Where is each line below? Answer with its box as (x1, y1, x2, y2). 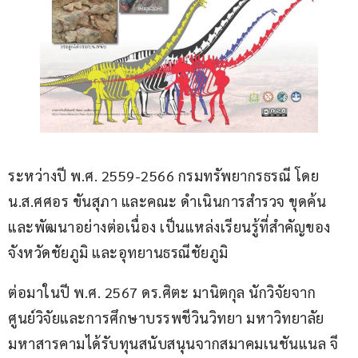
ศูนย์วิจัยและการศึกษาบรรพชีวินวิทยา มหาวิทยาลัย (8, 308, 324, 328)
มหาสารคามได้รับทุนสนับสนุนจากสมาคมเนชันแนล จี (8, 334, 338, 353)
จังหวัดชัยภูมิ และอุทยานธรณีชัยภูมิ (8, 243, 229, 262)
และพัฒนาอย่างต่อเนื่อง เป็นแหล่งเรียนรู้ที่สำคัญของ (8, 217, 331, 237)
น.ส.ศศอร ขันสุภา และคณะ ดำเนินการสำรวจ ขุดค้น (8, 192, 330, 211)
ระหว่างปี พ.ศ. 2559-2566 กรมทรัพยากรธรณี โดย (8, 166, 323, 185)
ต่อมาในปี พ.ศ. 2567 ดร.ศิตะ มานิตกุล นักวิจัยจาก (8, 283, 316, 302)
